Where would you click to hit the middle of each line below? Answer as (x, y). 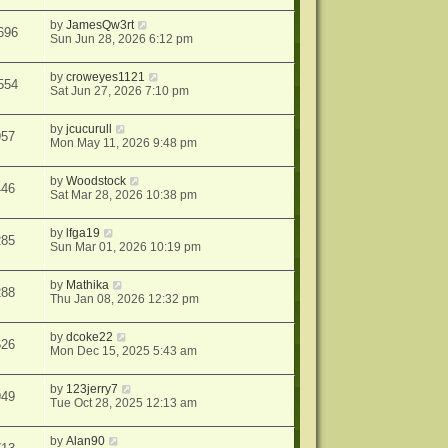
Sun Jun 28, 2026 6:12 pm (122, 39)
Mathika (88, 285)
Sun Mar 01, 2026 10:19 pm (126, 247)
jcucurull (89, 129)
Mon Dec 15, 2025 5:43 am (124, 351)
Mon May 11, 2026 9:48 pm (124, 143)
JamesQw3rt (100, 25)
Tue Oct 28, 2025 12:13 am (124, 403)
